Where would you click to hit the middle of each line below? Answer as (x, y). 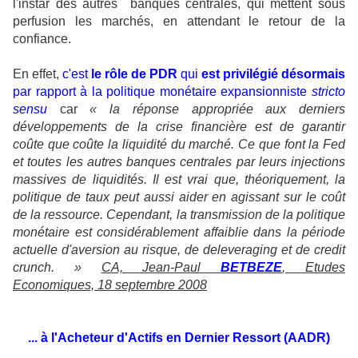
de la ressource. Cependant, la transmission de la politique (179, 215)
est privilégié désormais (273, 74)
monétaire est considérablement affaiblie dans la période (179, 232)
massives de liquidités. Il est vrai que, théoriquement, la (179, 179)
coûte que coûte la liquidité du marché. (124, 144)
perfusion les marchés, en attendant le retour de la (179, 21)
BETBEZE (252, 267)
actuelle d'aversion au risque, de (106, 250)
